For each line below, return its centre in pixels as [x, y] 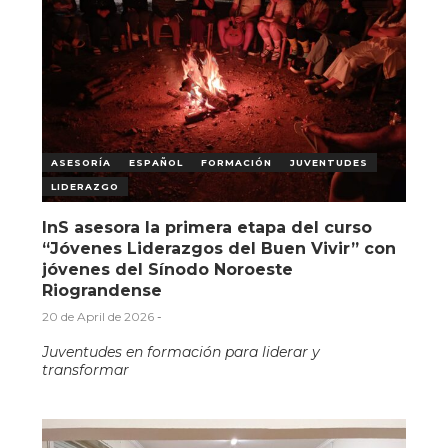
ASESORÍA [81, 162]
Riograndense [102, 290]
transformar [86, 369]
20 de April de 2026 [98, 316]
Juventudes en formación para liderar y [181, 351]
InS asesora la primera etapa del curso [207, 227]
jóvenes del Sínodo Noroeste [168, 269]
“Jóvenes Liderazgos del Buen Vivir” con [219, 248]
